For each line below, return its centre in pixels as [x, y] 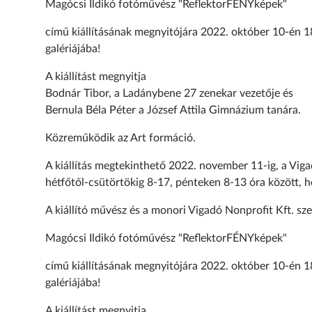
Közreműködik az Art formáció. [120, 138]
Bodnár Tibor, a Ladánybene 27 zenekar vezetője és [169, 94]
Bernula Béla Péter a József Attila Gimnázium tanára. [173, 110]
